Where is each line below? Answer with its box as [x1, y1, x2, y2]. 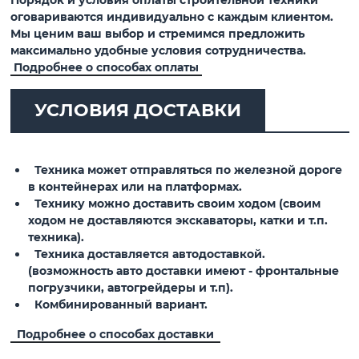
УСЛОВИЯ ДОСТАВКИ [34, 99, 241, 122]
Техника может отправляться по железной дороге [27, 163, 342, 178]
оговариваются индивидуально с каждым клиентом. [10, 10, 333, 25]
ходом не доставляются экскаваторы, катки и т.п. [27, 213, 328, 228]
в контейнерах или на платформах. [27, 179, 242, 195]
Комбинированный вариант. [27, 297, 208, 313]
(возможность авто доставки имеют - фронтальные [27, 264, 339, 279]
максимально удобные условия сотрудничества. [10, 43, 306, 58]
